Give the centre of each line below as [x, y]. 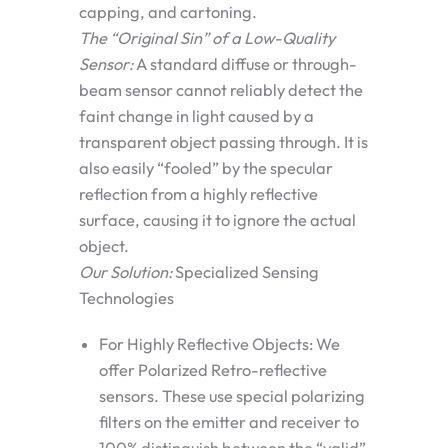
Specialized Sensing [245, 272]
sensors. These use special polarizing [232, 396]
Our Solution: [125, 272]
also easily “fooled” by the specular [206, 168]
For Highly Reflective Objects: [206, 344]
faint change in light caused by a [196, 116]
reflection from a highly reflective [198, 194]
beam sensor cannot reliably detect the [221, 90]
